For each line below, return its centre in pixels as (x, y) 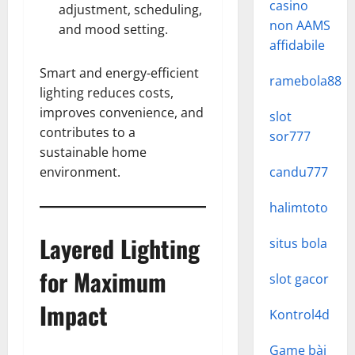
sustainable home (93, 152)
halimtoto (298, 208)
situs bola (298, 243)
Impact (74, 315)
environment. (80, 172)
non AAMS (300, 25)
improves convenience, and (122, 113)
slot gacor (299, 279)
